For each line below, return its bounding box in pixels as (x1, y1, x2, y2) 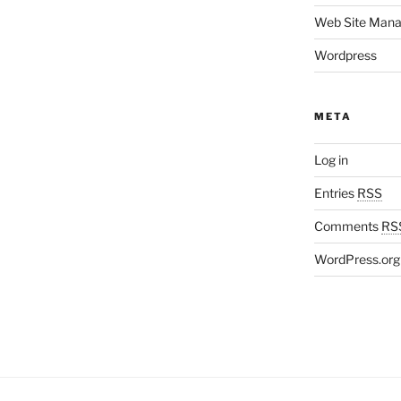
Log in (313, 152, 348, 168)
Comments (313, 218, 381, 235)
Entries (313, 185, 357, 201)
